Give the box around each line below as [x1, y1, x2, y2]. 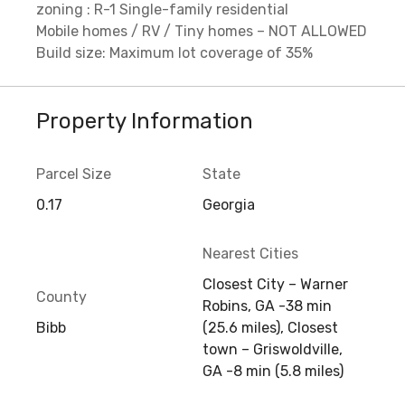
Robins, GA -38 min [202, 297, 332, 316]
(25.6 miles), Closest [202, 319, 338, 337]
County [36, 288, 87, 306]
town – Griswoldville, [202, 341, 343, 359]
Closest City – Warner [202, 276, 348, 294]
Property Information [36, 108, 253, 134]
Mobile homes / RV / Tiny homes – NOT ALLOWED [36, 22, 367, 40]
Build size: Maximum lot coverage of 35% [36, 43, 313, 61]
